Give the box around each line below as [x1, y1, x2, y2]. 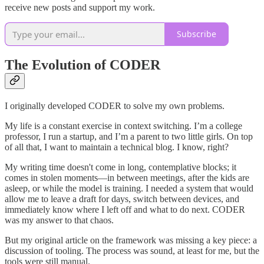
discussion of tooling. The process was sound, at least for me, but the [5, 246, 259, 256]
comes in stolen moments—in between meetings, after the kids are [5, 173, 249, 183]
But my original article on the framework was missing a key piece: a [5, 235, 257, 246]
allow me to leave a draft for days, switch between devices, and [5, 194, 239, 204]
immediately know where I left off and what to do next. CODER [5, 204, 245, 215]
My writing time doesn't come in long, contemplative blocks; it [5, 162, 236, 173]
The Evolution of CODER [5, 57, 160, 73]
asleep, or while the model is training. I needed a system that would [5, 183, 253, 194]
